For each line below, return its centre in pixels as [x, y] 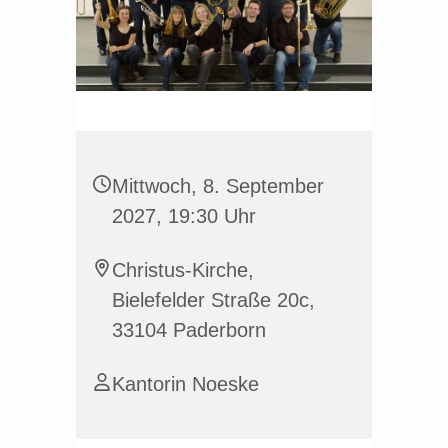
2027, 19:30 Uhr [184, 215]
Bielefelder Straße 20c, [213, 299]
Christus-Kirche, [183, 269]
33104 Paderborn [189, 329]
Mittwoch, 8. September [218, 185]
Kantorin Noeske [185, 383]
